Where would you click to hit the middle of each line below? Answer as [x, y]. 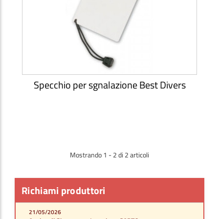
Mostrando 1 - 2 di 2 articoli [109, 154]
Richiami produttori [64, 190]
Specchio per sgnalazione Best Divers [109, 85]
